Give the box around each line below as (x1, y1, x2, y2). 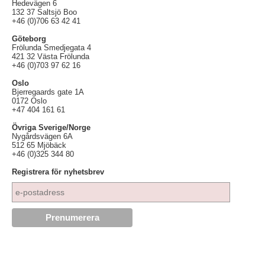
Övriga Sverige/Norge (12, 122, 91, 132)
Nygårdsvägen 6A (12, 131, 73, 141)
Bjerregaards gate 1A (12, 87, 84, 96)
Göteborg (12, 34, 46, 43)
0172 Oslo (12, 96, 47, 105)
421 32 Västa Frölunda (12, 51, 89, 61)
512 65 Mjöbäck (12, 140, 66, 150)
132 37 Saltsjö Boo (12, 7, 77, 17)
